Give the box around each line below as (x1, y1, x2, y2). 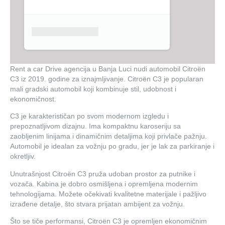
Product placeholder (32, 27, 98, 36)
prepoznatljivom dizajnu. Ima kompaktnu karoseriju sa (10, 122, 181, 131)
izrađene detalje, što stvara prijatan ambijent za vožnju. (10, 199, 185, 208)
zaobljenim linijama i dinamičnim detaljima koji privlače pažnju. (10, 132, 207, 141)
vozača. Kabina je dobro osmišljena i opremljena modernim (10, 179, 198, 188)
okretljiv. (10, 152, 36, 161)
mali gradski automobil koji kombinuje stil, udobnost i (10, 85, 176, 93)
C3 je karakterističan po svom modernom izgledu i (10, 112, 169, 121)
